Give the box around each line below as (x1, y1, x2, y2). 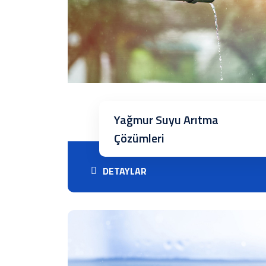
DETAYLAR (103, 164, 147, 178)
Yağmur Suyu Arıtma (113, 110, 218, 129)
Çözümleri (113, 129, 164, 147)
